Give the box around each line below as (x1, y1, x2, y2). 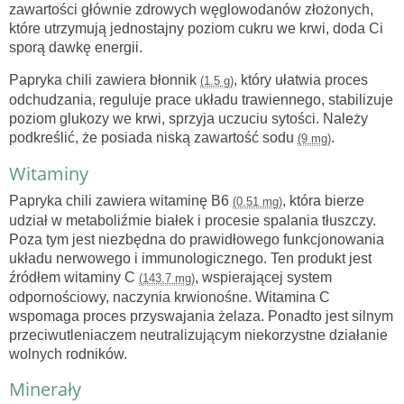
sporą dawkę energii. (9, 40, 142, 56)
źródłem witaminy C (9, 270, 139, 286)
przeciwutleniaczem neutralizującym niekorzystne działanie (9, 327, 388, 344)
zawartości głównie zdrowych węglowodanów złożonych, (9, 2, 373, 18)
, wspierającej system (195, 270, 332, 286)
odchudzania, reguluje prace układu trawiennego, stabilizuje (9, 92, 393, 108)
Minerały (9, 377, 81, 402)
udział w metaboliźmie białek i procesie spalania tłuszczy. (9, 213, 376, 229)
